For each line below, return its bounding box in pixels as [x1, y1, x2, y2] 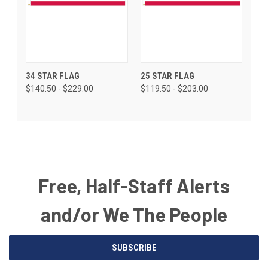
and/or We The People [40, 202, 228, 226]
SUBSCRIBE [111, 242, 157, 253]
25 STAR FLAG [140, 70, 194, 81]
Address [9, 248, 41, 258]
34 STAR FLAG [26, 70, 80, 81]
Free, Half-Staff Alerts [38, 173, 230, 197]
